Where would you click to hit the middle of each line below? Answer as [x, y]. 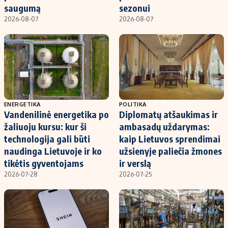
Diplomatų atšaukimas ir [168, 114]
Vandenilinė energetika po [56, 114]
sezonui [135, 8]
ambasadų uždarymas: [164, 126]
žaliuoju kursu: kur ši [45, 126]
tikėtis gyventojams [44, 163]
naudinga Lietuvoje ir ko [53, 151]
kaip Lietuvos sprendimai [170, 138]
